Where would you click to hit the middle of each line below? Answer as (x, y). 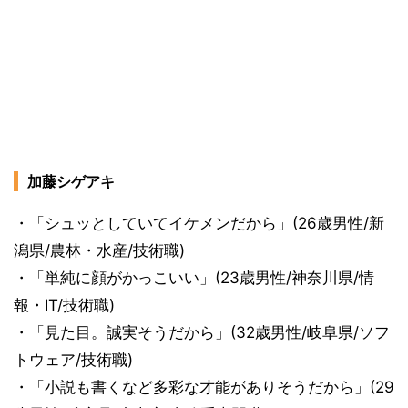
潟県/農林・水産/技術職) (99, 250)
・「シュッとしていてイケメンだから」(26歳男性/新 (199, 223)
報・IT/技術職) (64, 305)
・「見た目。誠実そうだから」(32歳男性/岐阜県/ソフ (202, 332)
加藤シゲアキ (71, 181)
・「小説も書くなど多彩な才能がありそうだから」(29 (204, 387)
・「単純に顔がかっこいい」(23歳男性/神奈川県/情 (194, 278)
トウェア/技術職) (73, 360)
